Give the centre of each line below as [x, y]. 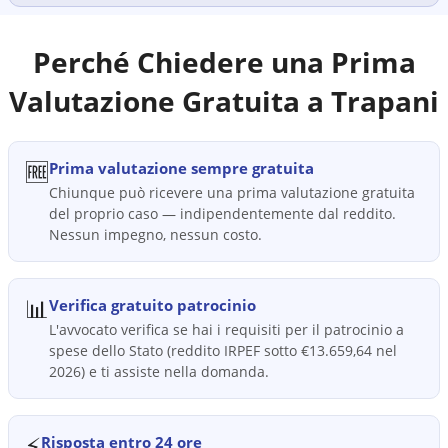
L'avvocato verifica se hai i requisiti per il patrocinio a [226, 329]
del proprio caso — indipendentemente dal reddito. [222, 213]
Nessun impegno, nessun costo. [155, 234]
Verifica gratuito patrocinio [152, 305]
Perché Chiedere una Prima [224, 62]
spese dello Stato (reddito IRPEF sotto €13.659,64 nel [223, 350]
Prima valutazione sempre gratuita [181, 168]
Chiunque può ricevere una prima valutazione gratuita [232, 192]
